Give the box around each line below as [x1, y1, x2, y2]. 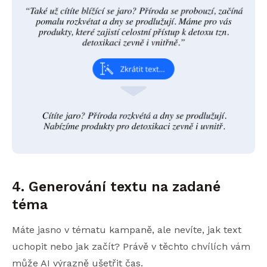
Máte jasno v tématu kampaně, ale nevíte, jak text [12, 224, 241, 236]
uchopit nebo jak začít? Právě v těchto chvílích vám [12, 241, 250, 253]
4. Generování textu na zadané [12, 178, 221, 195]
